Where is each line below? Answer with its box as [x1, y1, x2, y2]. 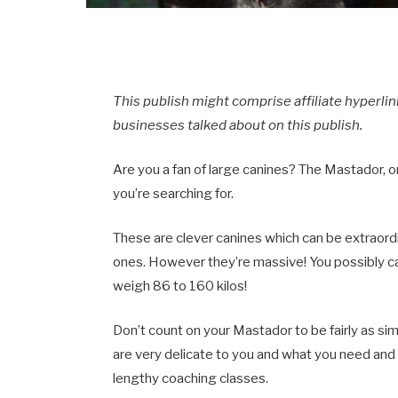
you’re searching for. [113, 185, 235, 202]
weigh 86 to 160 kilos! [113, 277, 248, 294]
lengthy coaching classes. [113, 370, 269, 386]
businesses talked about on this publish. [113, 116, 363, 133]
